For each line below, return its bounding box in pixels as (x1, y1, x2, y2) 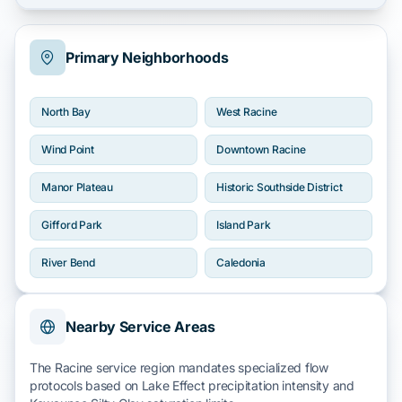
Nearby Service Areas (66, 318, 215, 336)
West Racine (216, 105, 277, 118)
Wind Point (41, 143, 94, 156)
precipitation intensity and (205, 378, 354, 393)
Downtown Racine (216, 143, 306, 156)
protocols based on (30, 378, 142, 393)
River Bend (41, 256, 95, 269)
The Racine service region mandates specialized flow (30, 360, 328, 375)
